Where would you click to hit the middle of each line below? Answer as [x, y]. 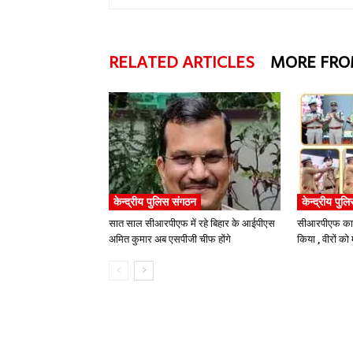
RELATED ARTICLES [182, 64]
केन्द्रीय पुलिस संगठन [155, 202]
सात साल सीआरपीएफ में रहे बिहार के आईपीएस [192, 224]
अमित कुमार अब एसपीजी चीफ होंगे [170, 240]
